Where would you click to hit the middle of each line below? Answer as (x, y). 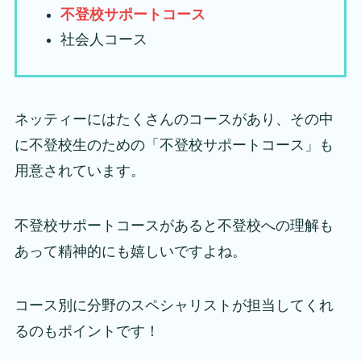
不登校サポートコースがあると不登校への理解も (174, 225)
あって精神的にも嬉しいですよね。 (130, 251)
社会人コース (104, 39)
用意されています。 (79, 170)
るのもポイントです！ (87, 332)
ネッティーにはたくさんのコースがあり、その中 (174, 119)
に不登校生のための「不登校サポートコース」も (174, 145)
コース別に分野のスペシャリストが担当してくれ (174, 306)
